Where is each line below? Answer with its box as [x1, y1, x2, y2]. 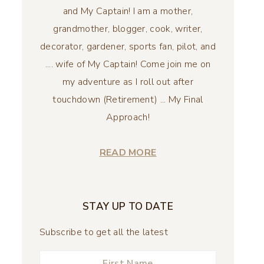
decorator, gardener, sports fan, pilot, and [40, 40, 216, 53]
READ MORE [99, 146, 157, 159]
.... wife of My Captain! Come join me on [45, 58, 211, 71]
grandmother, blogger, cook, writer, [53, 22, 203, 35]
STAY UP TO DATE [82, 200, 173, 213]
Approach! [106, 111, 150, 124]
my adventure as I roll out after [62, 75, 194, 88]
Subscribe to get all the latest [39, 226, 168, 239]
